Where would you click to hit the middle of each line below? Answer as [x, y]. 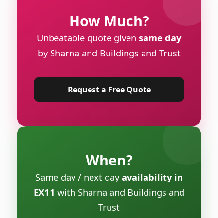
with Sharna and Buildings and [120, 192]
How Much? [109, 20]
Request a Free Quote [109, 89]
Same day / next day [78, 177]
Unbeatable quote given [88, 37]
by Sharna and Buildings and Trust [109, 53]
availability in [152, 177]
